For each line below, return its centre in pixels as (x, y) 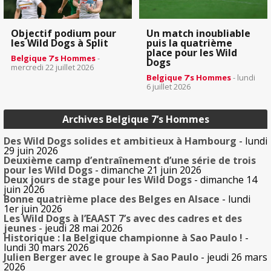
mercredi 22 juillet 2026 (52, 67)
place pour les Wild (192, 53)
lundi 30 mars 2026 (46, 248)
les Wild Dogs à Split (60, 43)
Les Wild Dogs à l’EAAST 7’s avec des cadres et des (123, 219)
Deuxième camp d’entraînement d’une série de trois (130, 161)
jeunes (20, 228)
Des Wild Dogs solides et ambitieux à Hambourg (120, 141)
